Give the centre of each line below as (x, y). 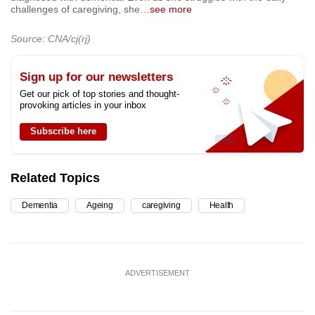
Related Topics (55, 178)
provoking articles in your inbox (83, 105)
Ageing (100, 206)
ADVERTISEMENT (157, 273)
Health (221, 206)
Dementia (40, 206)
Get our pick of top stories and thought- (99, 94)
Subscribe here (63, 131)
